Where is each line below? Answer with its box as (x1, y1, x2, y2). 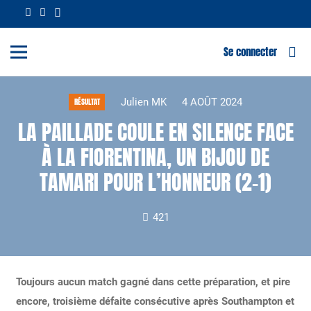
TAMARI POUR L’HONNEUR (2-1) (40, 166, 271, 198)
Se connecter (223, 44, 277, 60)
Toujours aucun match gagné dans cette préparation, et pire (15, 275, 290, 288)
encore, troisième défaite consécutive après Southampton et (15, 294, 294, 308)
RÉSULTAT (74, 96, 100, 108)
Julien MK (120, 95, 167, 108)
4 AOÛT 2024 (182, 95, 243, 108)
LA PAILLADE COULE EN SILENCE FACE (17, 116, 294, 148)
